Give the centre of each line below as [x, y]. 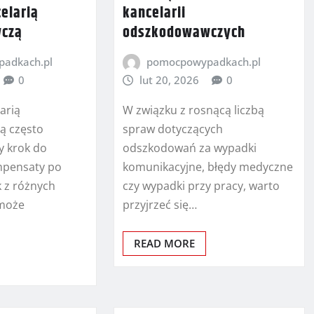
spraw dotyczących [172, 129]
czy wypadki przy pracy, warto [201, 185]
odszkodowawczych [184, 33]
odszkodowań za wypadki [189, 148]
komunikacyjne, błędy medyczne [207, 166]
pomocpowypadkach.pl [204, 61]
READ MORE [164, 243]
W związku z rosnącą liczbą [193, 110]
